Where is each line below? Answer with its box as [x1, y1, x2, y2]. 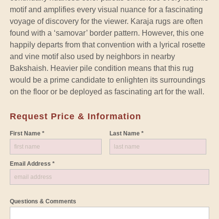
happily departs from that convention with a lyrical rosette [10, 41, 205, 49]
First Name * [10, 130, 44, 137]
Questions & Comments [10, 198, 76, 205]
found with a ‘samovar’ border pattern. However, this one [10, 29, 204, 38]
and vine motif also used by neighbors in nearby [10, 52, 175, 61]
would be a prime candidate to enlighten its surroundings [10, 76, 205, 85]
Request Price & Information [10, 111, 141, 122]
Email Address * [10, 160, 55, 168]
